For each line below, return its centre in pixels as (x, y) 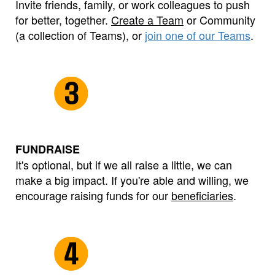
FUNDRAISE (48, 149)
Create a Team (147, 19)
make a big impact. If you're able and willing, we (132, 180)
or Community (219, 19)
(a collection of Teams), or (80, 35)
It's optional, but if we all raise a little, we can (124, 164)
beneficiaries (202, 195)
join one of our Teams (198, 35)
